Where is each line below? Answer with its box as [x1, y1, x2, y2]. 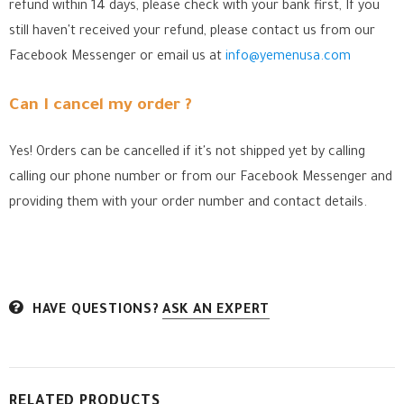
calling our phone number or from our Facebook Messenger [9, 171, 367, 186]
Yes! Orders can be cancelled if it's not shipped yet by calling [9, 146, 365, 161]
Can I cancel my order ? [9, 97, 192, 115]
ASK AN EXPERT [161, 304, 271, 318]
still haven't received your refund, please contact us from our [9, 25, 375, 40]
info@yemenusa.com [225, 50, 351, 65]
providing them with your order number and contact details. [9, 197, 367, 211]
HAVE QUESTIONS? [32, 304, 160, 318]
